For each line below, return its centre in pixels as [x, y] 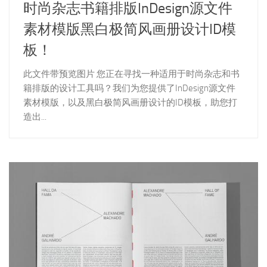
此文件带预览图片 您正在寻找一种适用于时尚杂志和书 [131, 74]
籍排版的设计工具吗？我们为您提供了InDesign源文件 [129, 89]
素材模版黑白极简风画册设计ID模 [130, 30]
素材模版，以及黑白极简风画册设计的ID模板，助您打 [130, 103]
